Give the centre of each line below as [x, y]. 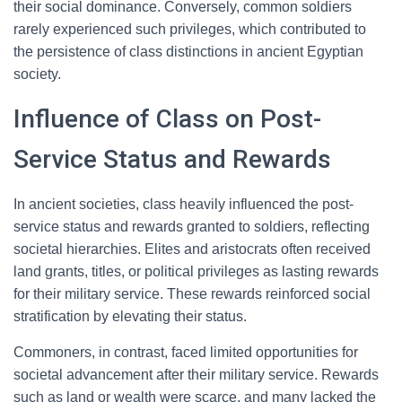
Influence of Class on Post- [167, 119]
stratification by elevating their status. [130, 316]
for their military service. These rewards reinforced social [192, 294]
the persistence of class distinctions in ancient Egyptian [188, 52]
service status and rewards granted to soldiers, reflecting [192, 227]
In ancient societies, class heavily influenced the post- [184, 204]
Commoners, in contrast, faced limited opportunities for [186, 352]
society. [37, 74]
